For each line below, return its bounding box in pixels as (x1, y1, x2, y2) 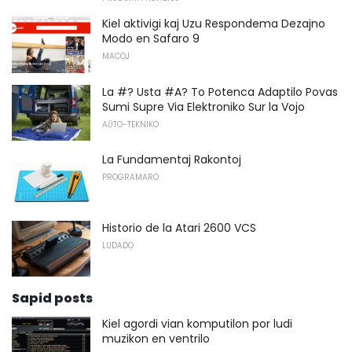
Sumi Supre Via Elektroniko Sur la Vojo (102, 98, 305, 115)
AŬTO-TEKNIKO (102, 118, 159, 130)
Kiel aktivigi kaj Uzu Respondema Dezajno (102, 15, 325, 31)
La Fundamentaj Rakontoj (102, 152, 241, 168)
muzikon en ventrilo (102, 331, 210, 347)
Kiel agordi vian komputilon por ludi (102, 316, 292, 332)
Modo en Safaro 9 (102, 30, 200, 46)
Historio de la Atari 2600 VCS (102, 219, 256, 236)
